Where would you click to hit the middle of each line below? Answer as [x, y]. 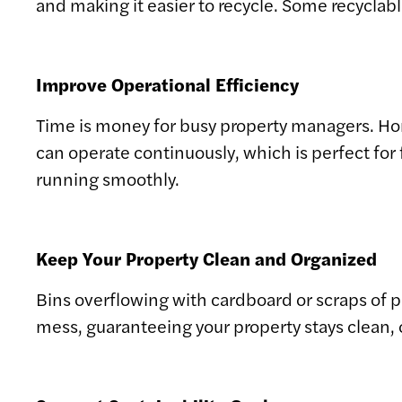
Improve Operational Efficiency [167, 83]
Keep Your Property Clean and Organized [206, 258]
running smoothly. [108, 178]
